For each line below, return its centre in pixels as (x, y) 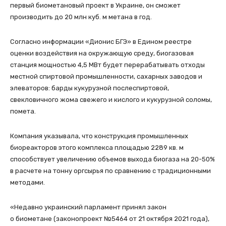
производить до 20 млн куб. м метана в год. (81, 17)
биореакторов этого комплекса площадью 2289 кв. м (97, 147)
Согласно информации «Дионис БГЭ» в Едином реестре (101, 41)
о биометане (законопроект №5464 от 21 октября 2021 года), (110, 218)
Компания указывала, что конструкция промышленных (99, 136)
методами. (27, 182)
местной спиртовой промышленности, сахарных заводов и (106, 76)
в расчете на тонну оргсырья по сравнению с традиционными (110, 171)
